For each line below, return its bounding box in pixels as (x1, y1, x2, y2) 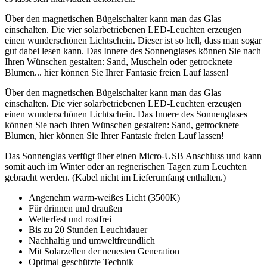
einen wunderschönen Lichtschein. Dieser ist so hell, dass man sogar (5, 35, 262, 45)
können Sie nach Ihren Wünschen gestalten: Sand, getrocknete (5, 119, 239, 130)
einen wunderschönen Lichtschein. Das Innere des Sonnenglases (5, 108, 247, 119)
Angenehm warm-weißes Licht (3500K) (29, 192, 180, 203)
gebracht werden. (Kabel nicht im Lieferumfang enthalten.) (5, 172, 226, 182)
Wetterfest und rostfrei (29, 213, 111, 224)
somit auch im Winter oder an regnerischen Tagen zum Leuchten (5, 161, 247, 172)
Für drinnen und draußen (29, 203, 122, 213)
